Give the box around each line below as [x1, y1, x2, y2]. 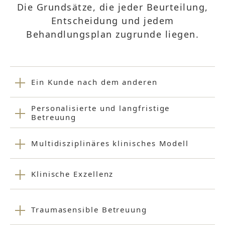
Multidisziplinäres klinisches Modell [31, 138, 189, 148]
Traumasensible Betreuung [31, 204, 148, 214]
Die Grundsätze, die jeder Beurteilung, [17, 1, 208, 13]
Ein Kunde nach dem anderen [31, 77, 158, 87]
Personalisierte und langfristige [31, 103, 170, 113]
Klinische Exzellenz [31, 169, 114, 179]
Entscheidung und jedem [51, 15, 174, 27]
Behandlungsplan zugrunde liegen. [26, 28, 199, 40]
